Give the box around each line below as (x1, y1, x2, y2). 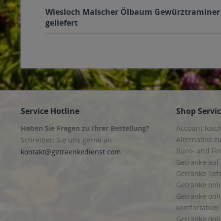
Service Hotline (21, 106, 79, 116)
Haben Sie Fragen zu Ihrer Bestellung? (21, 123, 149, 133)
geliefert (45, 17, 78, 28)
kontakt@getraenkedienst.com (21, 147, 121, 156)
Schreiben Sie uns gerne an (21, 135, 112, 145)
